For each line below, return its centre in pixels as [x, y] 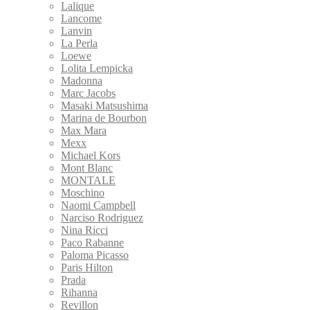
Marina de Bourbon [104, 118]
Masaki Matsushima [104, 105]
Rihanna [79, 292]
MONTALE [88, 180]
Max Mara [84, 130]
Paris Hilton [87, 267]
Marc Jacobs [88, 93]
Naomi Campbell [98, 205]
